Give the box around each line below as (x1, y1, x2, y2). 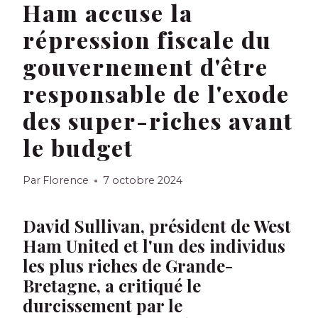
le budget (23, 132, 133, 163)
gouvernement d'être (23, 51, 268, 82)
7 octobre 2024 (103, 174, 183, 187)
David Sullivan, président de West (23, 214, 291, 238)
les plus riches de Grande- (23, 254, 233, 278)
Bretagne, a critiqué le (23, 274, 201, 297)
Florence (43, 174, 89, 187)
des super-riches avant (23, 105, 293, 136)
